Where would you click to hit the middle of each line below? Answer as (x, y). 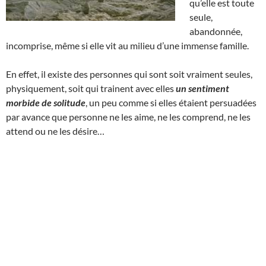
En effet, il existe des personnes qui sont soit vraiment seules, (129, 74)
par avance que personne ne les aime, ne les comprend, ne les (128, 116)
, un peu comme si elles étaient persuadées (171, 102)
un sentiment (202, 88)
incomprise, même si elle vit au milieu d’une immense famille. (127, 45)
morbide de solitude (46, 102)
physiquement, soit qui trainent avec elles (91, 88)
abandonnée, (216, 31)
